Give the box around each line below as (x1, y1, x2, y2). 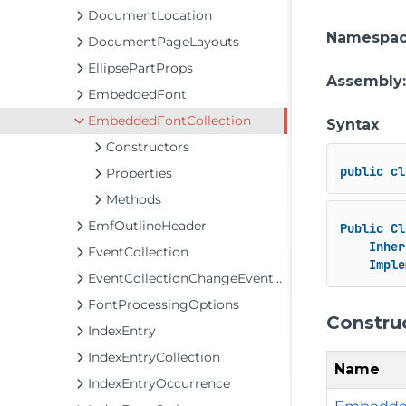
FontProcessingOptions (88, 296, 239, 313)
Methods (106, 191, 161, 208)
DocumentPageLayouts (88, 34, 239, 50)
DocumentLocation (88, 7, 212, 24)
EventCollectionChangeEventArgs (88, 270, 274, 286)
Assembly (326, 72, 403, 90)
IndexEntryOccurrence (88, 375, 230, 391)
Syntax (326, 116, 380, 133)
